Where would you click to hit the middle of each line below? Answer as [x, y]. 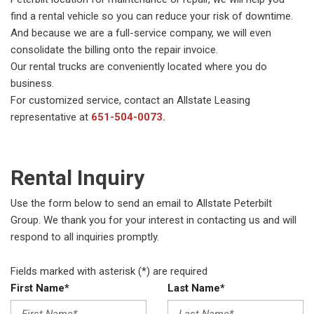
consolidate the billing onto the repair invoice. [114, 50]
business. [32, 84]
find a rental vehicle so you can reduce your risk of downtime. [152, 16]
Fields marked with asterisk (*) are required [109, 272]
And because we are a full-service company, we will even [141, 33]
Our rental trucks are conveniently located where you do [139, 67]
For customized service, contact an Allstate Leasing [130, 101]
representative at [51, 117]
